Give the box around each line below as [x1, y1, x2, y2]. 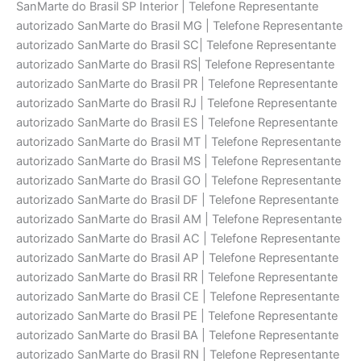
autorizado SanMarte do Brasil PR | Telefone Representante [16, 77, 338, 92]
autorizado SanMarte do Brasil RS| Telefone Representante [16, 57, 334, 73]
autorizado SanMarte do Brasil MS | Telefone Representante [16, 154, 341, 169]
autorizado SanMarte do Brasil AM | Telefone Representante [16, 212, 342, 227]
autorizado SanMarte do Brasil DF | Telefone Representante [16, 193, 338, 208]
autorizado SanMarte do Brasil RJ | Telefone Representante [16, 96, 337, 111]
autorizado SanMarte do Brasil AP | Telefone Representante [16, 251, 338, 266]
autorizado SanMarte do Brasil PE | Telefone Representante [16, 309, 338, 324]
